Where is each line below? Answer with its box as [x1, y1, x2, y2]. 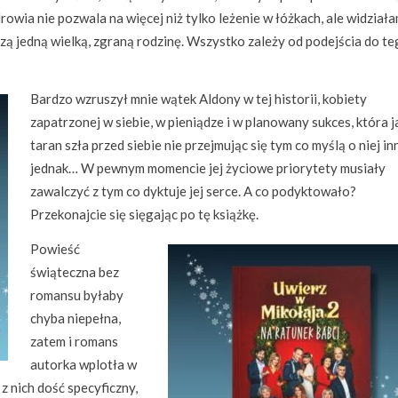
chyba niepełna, [30, 310, 121, 326]
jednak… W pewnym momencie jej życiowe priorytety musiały [30, 160, 386, 176]
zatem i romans [30, 333, 118, 349]
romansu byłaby [30, 287, 123, 303]
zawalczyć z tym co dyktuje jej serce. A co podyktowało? [30, 183, 356, 199]
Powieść [30, 241, 80, 257]
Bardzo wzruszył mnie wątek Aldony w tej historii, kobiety [30, 91, 367, 107]
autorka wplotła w [30, 356, 137, 372]
